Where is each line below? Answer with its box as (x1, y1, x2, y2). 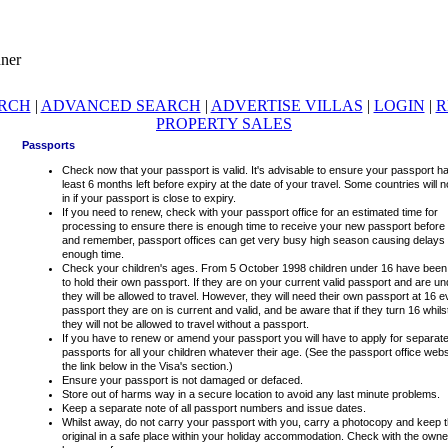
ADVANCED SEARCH (40, 97, 201, 114)
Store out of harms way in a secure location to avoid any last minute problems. (62, 388, 440, 400)
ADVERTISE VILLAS (210, 97, 363, 114)
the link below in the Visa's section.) (62, 360, 233, 372)
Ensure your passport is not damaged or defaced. (62, 374, 303, 386)
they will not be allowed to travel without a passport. (62, 318, 309, 330)
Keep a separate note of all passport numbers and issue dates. (62, 402, 366, 414)
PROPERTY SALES (156, 115, 292, 132)
